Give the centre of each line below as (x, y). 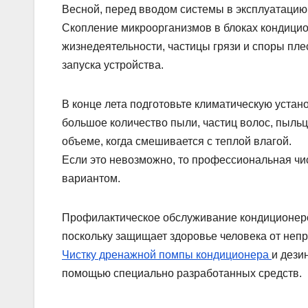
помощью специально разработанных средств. (182, 274)
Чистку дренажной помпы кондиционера (167, 255)
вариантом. (91, 179)
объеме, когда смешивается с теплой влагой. (177, 142)
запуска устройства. (113, 65)
